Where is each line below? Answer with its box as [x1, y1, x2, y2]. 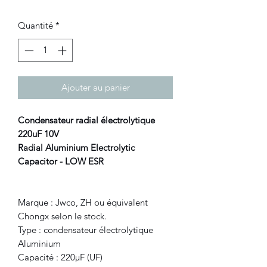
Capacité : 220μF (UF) [18, 251, 103, 263]
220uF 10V [18, 128, 59, 139]
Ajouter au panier [61, 81, 130, 93]
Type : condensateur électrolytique [18, 223, 153, 235]
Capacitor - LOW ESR [18, 155, 104, 167]
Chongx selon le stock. [18, 210, 107, 222]
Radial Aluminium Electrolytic [18, 141, 135, 153]
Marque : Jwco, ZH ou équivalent [18, 196, 148, 208]
